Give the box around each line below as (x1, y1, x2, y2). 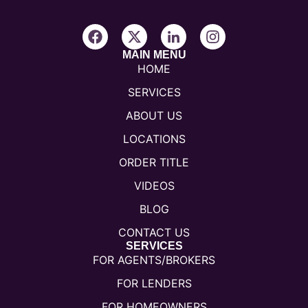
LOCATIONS (122, 131, 186, 146)
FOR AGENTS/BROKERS (93, 252, 215, 267)
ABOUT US (126, 108, 182, 122)
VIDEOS (133, 178, 175, 192)
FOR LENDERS (116, 276, 192, 290)
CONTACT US (118, 225, 190, 239)
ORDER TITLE (119, 155, 189, 169)
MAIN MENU (122, 48, 186, 60)
